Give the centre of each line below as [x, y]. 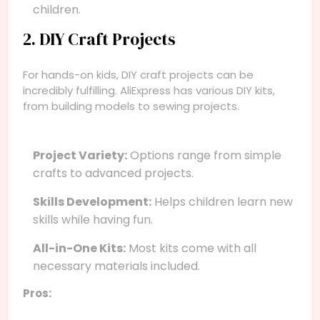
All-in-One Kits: [79, 248]
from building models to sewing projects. [131, 106]
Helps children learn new [222, 201]
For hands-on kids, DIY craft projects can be [138, 74]
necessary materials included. [116, 266]
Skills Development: [92, 201]
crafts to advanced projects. [113, 173]
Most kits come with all [191, 248]
